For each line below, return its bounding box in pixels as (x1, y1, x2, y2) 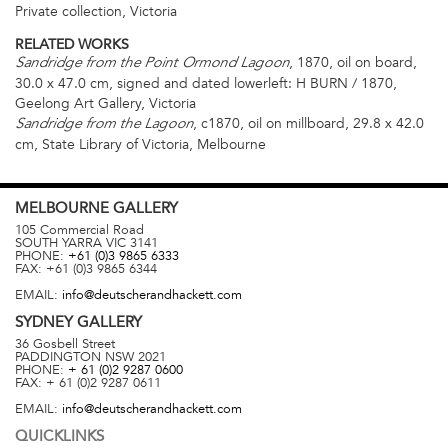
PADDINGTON (15, 349, 101, 365)
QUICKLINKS (15, 427, 104, 446)
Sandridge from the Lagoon (15, 118, 193, 133)
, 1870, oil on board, (289, 54, 417, 72)
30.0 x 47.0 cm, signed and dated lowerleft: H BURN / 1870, (15, 75, 397, 93)
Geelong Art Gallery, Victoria (15, 95, 196, 113)
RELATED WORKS (15, 36, 129, 54)
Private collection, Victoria (15, 2, 177, 20)
